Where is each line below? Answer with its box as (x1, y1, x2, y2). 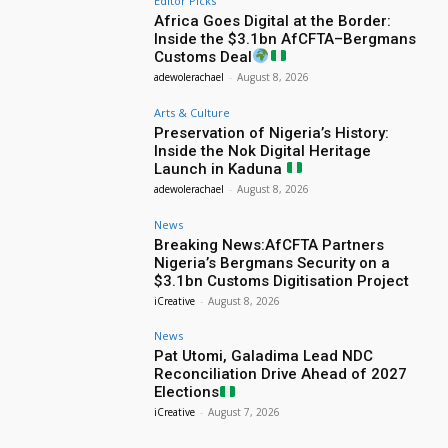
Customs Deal (154, 47, 253, 66)
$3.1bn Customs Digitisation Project (154, 271, 410, 290)
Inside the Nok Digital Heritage (154, 141, 372, 160)
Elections (154, 383, 220, 402)
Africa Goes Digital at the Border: (154, 11, 392, 30)
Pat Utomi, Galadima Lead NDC (154, 347, 374, 366)
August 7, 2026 (208, 405, 281, 420)
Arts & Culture (154, 104, 231, 120)
